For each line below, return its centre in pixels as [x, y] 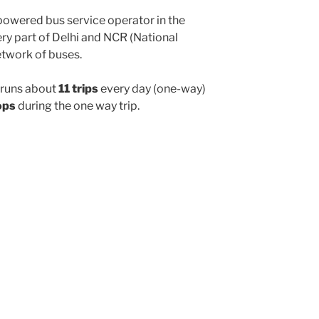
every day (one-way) [152, 89]
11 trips [78, 89]
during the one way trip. [78, 106]
